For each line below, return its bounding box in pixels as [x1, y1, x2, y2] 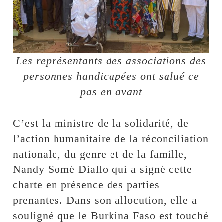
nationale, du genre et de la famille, [13, 148, 188, 161]
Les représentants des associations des [16, 55, 206, 67]
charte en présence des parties [13, 178, 160, 191]
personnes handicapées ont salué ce [23, 70, 199, 83]
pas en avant [80, 85, 142, 98]
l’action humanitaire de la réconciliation [13, 132, 209, 145]
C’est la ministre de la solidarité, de [13, 117, 189, 130]
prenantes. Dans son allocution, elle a [13, 194, 198, 207]
